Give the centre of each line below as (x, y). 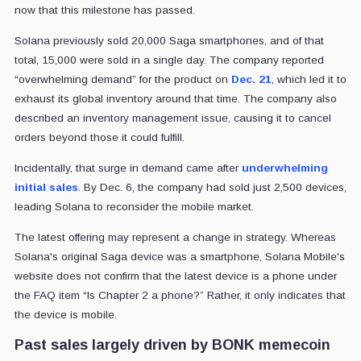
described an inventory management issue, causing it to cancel (172, 118)
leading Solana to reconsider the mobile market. (134, 206)
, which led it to (309, 79)
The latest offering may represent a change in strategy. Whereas (175, 237)
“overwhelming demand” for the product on (122, 79)
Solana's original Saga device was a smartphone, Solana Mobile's (179, 256)
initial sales (46, 187)
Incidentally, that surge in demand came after (128, 168)
